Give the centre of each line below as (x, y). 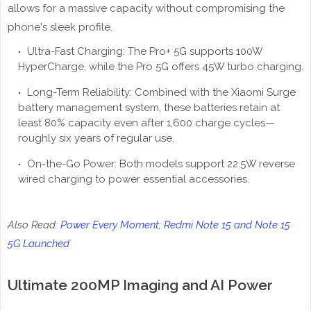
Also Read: (34, 225)
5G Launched (39, 244)
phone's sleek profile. (60, 27)
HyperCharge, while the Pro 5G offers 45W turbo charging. (161, 67)
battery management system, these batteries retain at (149, 108)
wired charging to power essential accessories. (134, 179)
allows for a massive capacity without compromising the (146, 9)
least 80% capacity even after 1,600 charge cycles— (146, 123)
